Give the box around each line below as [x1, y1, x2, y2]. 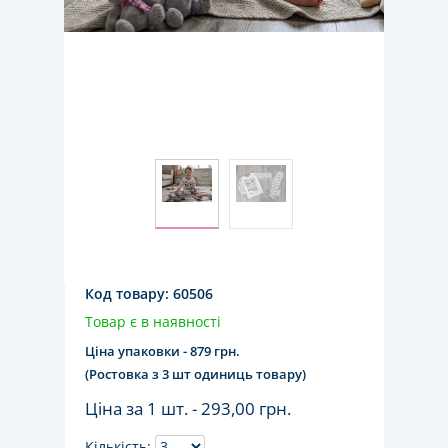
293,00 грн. [201, 397, 291, 420]
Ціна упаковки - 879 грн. [85, 342, 240, 360]
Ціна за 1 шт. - [85, 397, 201, 420]
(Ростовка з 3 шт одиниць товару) [85, 365, 306, 383]
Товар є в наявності [85, 312, 221, 331]
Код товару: [85, 284, 173, 303]
